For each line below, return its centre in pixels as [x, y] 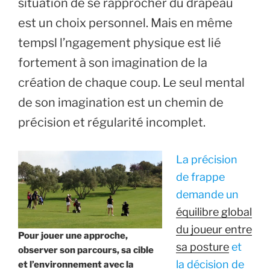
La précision [206, 160]
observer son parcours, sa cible [86, 250]
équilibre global [214, 212]
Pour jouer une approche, [73, 236]
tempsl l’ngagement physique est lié [120, 43]
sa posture [202, 247]
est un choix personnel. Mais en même [125, 23]
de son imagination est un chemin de [121, 103]
